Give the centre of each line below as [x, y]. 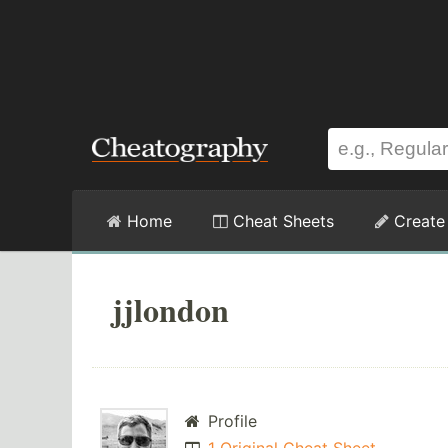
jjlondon [170, 309]
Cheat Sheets [281, 221]
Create [417, 221]
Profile [229, 421]
